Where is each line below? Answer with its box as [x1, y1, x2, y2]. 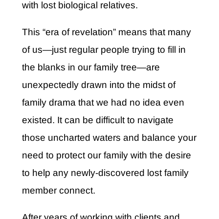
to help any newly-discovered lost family [22, 168, 189, 178]
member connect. [22, 185, 95, 196]
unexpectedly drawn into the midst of [22, 80, 175, 90]
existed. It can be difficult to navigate [22, 115, 174, 126]
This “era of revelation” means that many [22, 27, 191, 38]
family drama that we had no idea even [22, 97, 184, 108]
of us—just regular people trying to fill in [22, 44, 186, 55]
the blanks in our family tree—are [22, 62, 160, 73]
